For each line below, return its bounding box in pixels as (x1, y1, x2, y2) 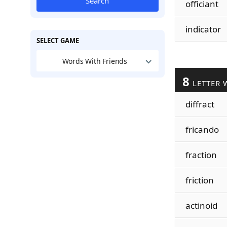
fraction (185, 149, 217, 161)
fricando (185, 124, 219, 135)
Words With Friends (62, 56, 128, 66)
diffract (185, 98, 214, 110)
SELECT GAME (36, 36, 79, 45)
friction (185, 174, 214, 186)
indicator (185, 23, 221, 35)
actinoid (185, 200, 217, 211)
